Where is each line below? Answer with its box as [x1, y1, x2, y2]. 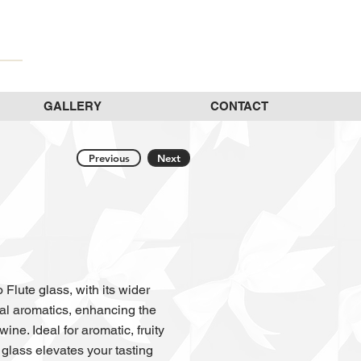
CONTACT [210, 99, 268, 113]
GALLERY [43, 99, 102, 113]
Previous [88, 151, 130, 164]
